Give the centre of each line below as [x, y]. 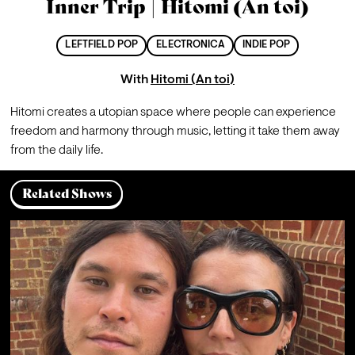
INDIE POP [266, 46]
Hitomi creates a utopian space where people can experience [173, 112]
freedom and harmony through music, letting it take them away [175, 131]
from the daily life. [56, 150]
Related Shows [67, 193]
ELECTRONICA [190, 46]
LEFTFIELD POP [102, 46]
